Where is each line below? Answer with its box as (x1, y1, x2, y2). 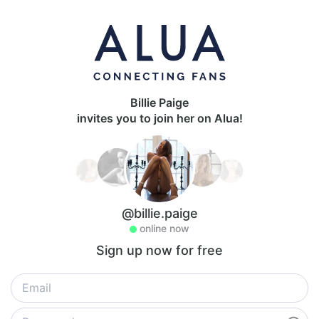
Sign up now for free (96, 243, 223, 258)
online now (140, 222, 189, 234)
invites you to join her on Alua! (76, 111, 243, 125)
